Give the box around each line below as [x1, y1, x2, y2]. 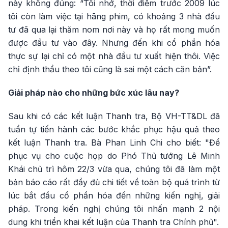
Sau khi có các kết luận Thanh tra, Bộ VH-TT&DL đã [8, 111, 220, 122]
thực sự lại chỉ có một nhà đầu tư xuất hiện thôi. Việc [8, 51, 220, 62]
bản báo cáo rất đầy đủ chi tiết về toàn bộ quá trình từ [8, 177, 220, 188]
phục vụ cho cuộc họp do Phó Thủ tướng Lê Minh [8, 151, 220, 161]
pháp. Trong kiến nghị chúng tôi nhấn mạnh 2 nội [8, 204, 220, 214]
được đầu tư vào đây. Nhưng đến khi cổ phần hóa [8, 38, 220, 48]
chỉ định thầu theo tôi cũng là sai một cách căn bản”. [8, 64, 212, 75]
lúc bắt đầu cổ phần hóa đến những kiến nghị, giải [8, 190, 220, 201]
